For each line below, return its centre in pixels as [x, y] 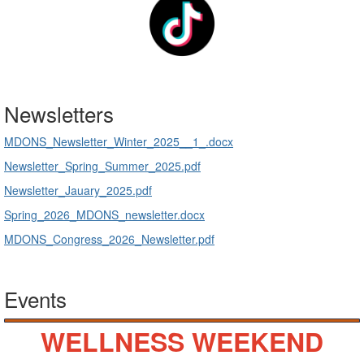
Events [35, 298]
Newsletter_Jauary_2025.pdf [78, 190]
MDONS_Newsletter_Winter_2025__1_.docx [119, 141]
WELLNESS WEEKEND [182, 342]
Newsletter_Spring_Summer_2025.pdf [102, 165]
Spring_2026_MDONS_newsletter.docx [104, 214]
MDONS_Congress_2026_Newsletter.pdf [109, 238]
